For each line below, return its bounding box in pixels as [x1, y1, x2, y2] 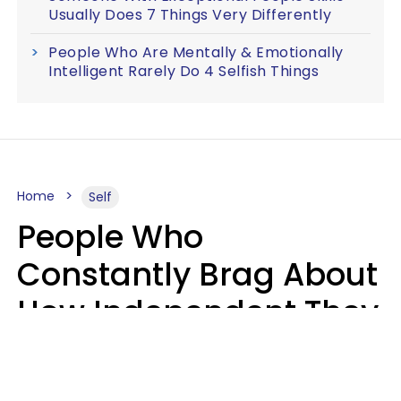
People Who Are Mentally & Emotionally [48, 42, 344, 63]
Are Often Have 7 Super [17, 328, 378, 371]
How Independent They [17, 290, 379, 334]
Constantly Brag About [17, 252, 378, 296]
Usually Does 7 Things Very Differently [48, 4, 331, 25]
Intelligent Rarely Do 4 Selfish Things [48, 61, 319, 81]
